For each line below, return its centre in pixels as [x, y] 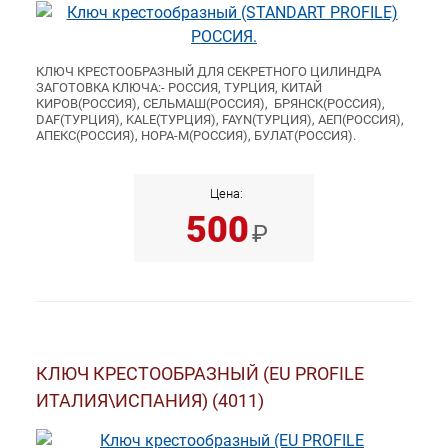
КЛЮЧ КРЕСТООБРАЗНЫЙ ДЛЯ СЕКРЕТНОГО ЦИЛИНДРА [208, 72]
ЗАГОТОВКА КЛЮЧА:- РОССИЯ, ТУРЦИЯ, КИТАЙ [179, 88]
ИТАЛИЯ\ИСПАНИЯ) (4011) [150, 401]
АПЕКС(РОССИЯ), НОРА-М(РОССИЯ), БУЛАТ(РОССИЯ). [196, 136]
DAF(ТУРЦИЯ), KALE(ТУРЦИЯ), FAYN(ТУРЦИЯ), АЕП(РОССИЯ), [220, 120]
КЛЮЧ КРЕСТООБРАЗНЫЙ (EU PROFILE [200, 374]
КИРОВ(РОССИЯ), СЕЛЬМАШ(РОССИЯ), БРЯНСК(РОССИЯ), [210, 104]
